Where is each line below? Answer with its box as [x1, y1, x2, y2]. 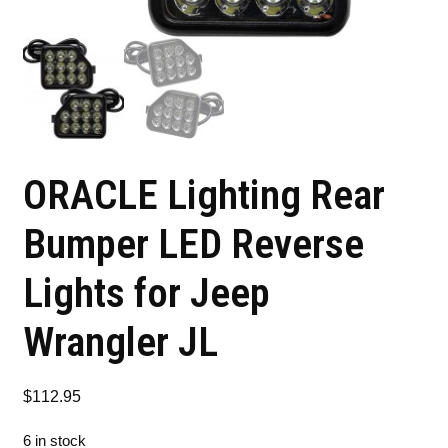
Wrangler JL [23, 317, 219, 366]
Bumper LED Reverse [23, 219, 365, 268]
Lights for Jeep [23, 268, 271, 317]
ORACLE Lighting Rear [23, 170, 386, 219]
